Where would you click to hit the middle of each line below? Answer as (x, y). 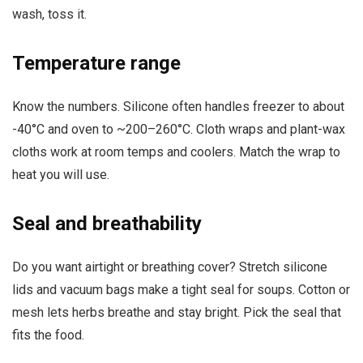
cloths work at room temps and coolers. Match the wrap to (176, 152)
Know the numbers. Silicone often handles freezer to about (178, 107)
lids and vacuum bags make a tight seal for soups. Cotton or (181, 290)
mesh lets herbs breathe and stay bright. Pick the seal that (177, 313)
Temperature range (96, 64)
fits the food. (48, 335)
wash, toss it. (49, 15)
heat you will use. (61, 175)
